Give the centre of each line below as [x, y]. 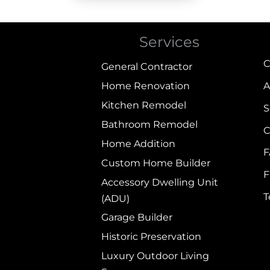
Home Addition [139, 143]
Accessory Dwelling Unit [160, 182]
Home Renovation [146, 86]
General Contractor [147, 66]
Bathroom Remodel [150, 124]
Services [170, 42]
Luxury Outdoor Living [155, 256]
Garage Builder [137, 218]
